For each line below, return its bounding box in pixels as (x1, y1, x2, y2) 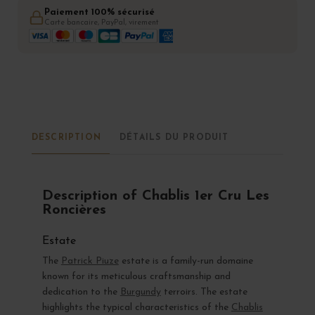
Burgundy (120, 286, 161, 297)
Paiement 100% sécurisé (44, 8, 155, 18)
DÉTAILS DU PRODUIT (120, 134, 229, 143)
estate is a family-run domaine (118, 255, 253, 266)
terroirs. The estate (160, 286, 247, 297)
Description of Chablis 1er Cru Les (41, 188, 269, 203)
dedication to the (41, 286, 120, 297)
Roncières (41, 202, 106, 217)
